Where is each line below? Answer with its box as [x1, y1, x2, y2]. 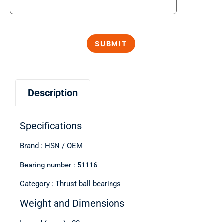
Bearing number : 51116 [20, 160, 97, 169]
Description [28, 87, 78, 99]
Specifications [20, 120, 82, 132]
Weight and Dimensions [20, 197, 124, 209]
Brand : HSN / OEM [20, 141, 83, 151]
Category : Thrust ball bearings [20, 179, 121, 189]
